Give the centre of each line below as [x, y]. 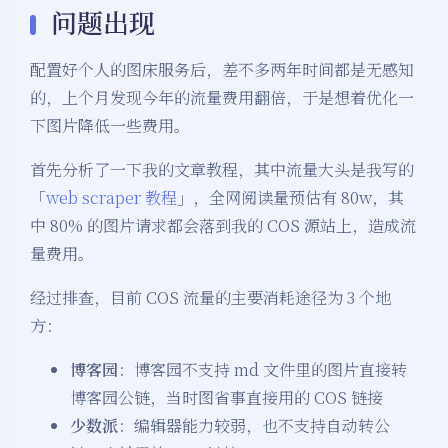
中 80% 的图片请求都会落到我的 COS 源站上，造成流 [223, 226]
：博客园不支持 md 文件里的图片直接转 [262, 370]
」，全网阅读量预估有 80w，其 [290, 198]
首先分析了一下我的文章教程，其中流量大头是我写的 [222, 170]
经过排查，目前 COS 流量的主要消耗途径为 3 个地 [210, 298]
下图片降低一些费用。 [110, 126]
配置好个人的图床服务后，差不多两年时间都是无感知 [222, 70]
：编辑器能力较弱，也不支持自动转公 [254, 426]
